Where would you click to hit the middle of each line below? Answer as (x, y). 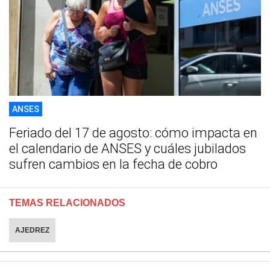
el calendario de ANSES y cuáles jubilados (127, 149)
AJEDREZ (32, 231)
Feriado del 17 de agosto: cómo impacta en (133, 133)
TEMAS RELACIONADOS (67, 203)
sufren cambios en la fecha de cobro (113, 165)
